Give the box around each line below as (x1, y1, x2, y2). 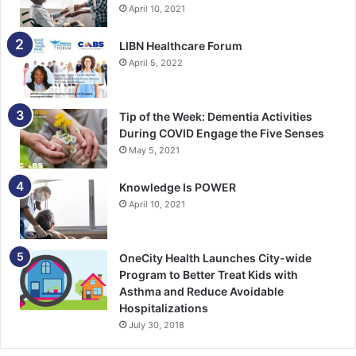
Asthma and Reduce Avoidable (119, 284, 284, 299)
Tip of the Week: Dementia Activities (119, 110, 312, 124)
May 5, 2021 (129, 145, 180, 157)
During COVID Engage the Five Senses (119, 126, 324, 141)
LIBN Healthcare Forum (119, 39, 242, 53)
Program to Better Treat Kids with (119, 268, 298, 282)
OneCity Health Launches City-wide (119, 251, 311, 265)
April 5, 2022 (129, 57, 183, 69)
